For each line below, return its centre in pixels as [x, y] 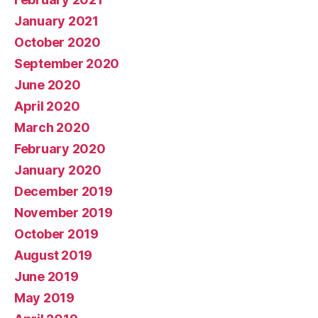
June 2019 [46, 276]
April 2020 [47, 106]
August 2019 [54, 255]
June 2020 [48, 84]
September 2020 [67, 63]
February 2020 [60, 148]
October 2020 [57, 42]
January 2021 [56, 21]
